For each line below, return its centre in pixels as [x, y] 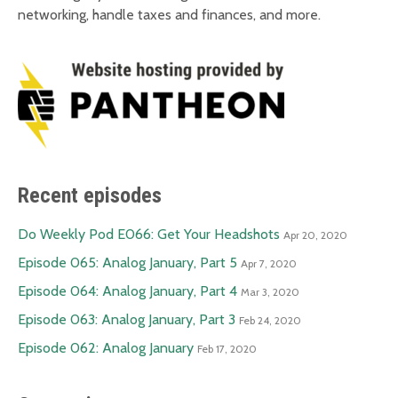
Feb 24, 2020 [270, 321]
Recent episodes [90, 196]
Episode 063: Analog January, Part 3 [127, 320]
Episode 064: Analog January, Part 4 [127, 291]
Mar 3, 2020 [270, 292]
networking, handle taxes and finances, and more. [169, 15]
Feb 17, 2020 [227, 349]
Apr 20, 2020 [315, 235]
